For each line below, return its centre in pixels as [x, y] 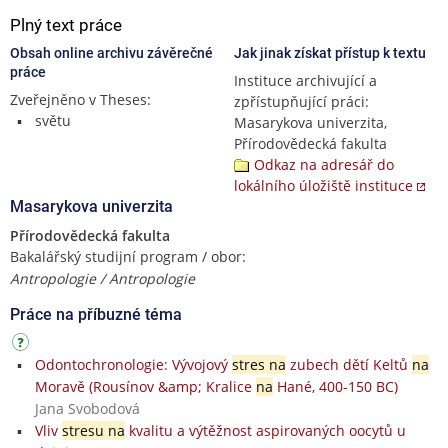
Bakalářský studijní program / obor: [128, 256]
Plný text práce [66, 24]
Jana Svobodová [87, 408]
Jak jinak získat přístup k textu [330, 52]
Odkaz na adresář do [324, 164]
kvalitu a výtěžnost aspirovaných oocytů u [265, 430]
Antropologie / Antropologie [102, 278]
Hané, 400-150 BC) [335, 386]
